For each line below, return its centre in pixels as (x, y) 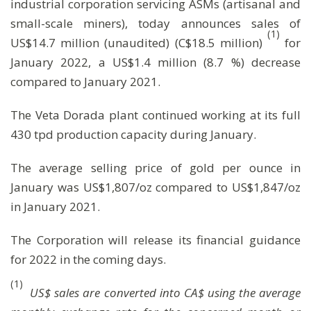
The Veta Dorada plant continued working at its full (155, 115)
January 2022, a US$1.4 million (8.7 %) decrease (155, 62)
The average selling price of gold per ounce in (155, 168)
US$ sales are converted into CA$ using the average (166, 293)
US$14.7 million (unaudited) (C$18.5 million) (139, 43)
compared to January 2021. (85, 82)
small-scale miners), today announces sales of (155, 23)
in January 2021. (55, 207)
